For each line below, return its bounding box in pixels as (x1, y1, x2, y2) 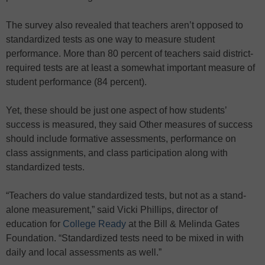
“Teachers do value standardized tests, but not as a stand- (6, 190, 246, 201)
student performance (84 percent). (6, 76, 147, 87)
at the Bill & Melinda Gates (128, 218, 240, 229)
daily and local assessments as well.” (6, 247, 161, 257)
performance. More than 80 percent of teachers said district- (6, 48, 253, 59)
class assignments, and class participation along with (6, 147, 228, 158)
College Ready (63, 218, 128, 229)
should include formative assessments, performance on (6, 133, 236, 144)
